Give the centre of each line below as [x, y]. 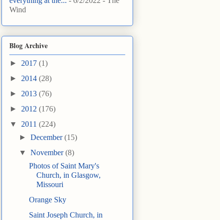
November [48, 153]
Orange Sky [47, 200]
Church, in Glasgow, [68, 175]
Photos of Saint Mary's [64, 166]
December [48, 137]
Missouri [50, 185]
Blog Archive [28, 46]
